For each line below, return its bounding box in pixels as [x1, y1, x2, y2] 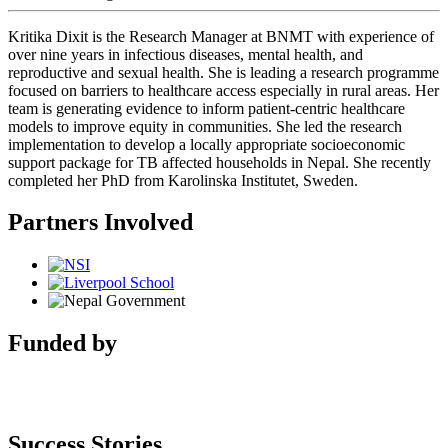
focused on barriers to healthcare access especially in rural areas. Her [8, 81, 439, 99]
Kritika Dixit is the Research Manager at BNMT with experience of [8, 27, 434, 45]
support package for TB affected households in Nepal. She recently [8, 153, 431, 171]
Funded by [8, 330, 117, 357]
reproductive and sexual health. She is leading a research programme [8, 63, 439, 81]
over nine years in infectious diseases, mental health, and [8, 45, 363, 63]
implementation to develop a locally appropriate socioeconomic [8, 135, 405, 153]
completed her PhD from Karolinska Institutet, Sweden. [8, 171, 358, 189]
